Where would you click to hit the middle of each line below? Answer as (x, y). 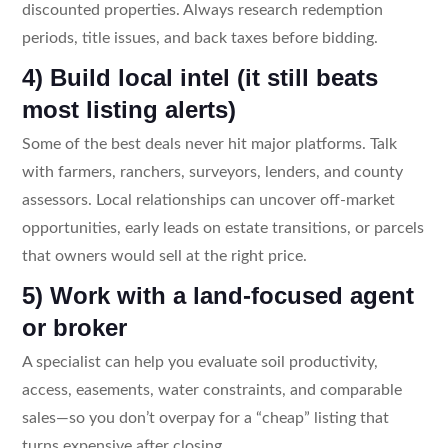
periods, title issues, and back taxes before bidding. (199, 37)
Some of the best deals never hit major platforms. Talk (209, 143)
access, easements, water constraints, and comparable (211, 389)
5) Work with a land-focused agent (217, 295)
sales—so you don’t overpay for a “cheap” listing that (205, 417)
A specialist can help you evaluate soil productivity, (199, 361)
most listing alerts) (128, 109)
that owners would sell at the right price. (164, 255)
